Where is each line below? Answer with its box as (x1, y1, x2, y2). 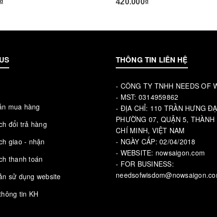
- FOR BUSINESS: (116, 159, 174, 169)
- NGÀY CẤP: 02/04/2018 (116, 137, 196, 147)
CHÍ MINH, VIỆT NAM (116, 125, 185, 136)
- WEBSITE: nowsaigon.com (116, 148, 205, 158)
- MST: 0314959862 (116, 92, 179, 102)
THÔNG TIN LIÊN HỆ (116, 54, 188, 65)
